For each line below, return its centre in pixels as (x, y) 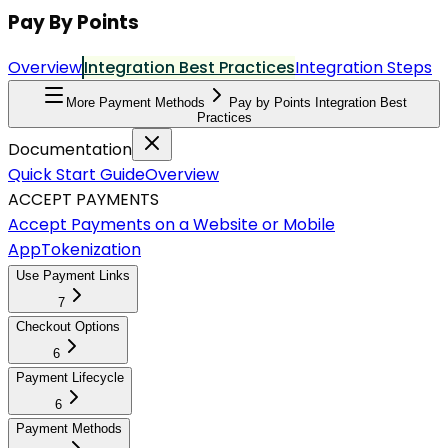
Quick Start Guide (76, 175)
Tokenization (91, 250)
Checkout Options (68, 327)
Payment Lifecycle (70, 378)
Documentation (70, 150)
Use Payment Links (73, 276)
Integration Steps (363, 68)
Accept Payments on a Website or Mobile (171, 225)
